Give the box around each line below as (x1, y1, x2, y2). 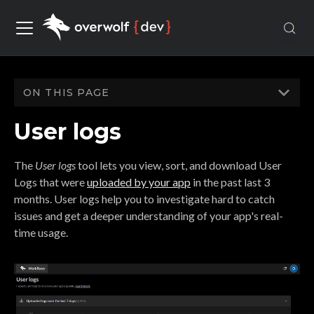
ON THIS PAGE (22, 86, 110, 99)
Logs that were (14, 175, 87, 189)
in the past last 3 (191, 175, 270, 189)
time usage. (14, 226, 68, 239)
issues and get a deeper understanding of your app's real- (14, 209, 283, 222)
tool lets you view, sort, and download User (76, 158, 282, 172)
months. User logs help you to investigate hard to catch (14, 192, 275, 205)
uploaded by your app (87, 175, 191, 189)
